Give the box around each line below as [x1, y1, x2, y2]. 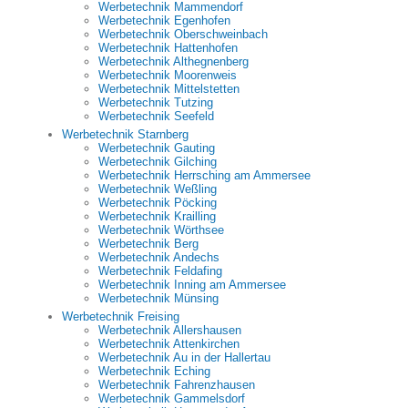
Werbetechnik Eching [98, 364, 210, 378]
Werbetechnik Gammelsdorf [98, 392, 245, 405]
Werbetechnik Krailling [98, 209, 216, 223]
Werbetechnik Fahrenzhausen [98, 378, 255, 392]
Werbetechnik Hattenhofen [98, 41, 238, 55]
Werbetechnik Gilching [98, 155, 217, 168]
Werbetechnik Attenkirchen [98, 337, 240, 351]
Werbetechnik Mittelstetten [98, 82, 240, 96]
